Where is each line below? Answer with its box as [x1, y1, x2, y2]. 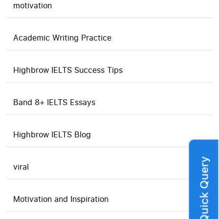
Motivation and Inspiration [13, 194, 109, 204]
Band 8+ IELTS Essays [13, 97, 95, 108]
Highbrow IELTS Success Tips [13, 65, 123, 75]
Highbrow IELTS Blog [13, 129, 91, 140]
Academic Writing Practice [13, 32, 111, 43]
